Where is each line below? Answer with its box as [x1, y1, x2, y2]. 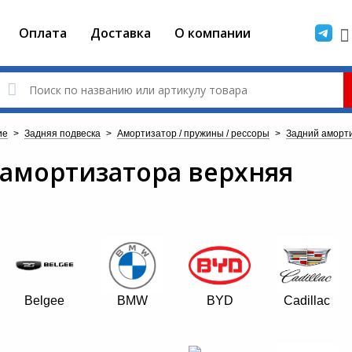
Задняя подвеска [24, 128, 101, 139]
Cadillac [284, 294, 331, 307]
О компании [174, 24, 251, 42]
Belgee [24, 294, 65, 307]
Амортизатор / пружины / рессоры [117, 128, 269, 139]
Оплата [19, 24, 67, 42]
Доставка [90, 24, 151, 42]
